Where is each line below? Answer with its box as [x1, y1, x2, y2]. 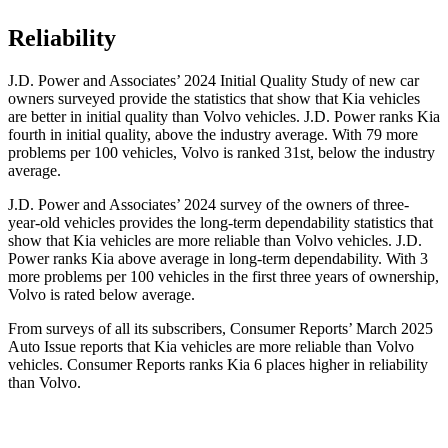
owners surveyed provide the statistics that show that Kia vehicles [8, 90, 420, 108]
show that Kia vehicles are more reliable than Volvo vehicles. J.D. [8, 232, 422, 250]
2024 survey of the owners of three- [180, 196, 409, 214]
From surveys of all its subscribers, [8, 320, 230, 338]
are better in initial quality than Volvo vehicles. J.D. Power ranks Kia [8, 108, 440, 126]
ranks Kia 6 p [185, 356, 274, 374]
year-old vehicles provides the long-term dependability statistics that [8, 214, 433, 232]
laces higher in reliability [274, 356, 428, 374]
